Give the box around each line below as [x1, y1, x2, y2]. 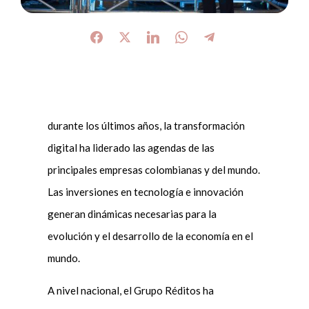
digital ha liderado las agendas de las [47, 141, 215, 154]
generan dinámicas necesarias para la [47, 208, 217, 221]
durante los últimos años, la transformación [47, 119, 245, 132]
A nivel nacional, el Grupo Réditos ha [47, 284, 214, 297]
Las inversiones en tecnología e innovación [47, 186, 243, 199]
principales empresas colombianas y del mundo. [47, 163, 260, 177]
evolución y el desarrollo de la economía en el [47, 230, 253, 243]
